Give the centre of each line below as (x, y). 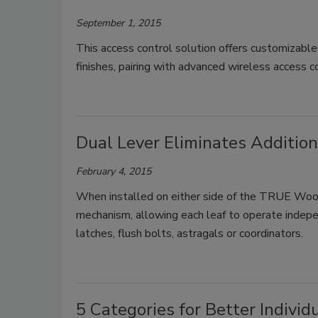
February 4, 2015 (114, 171)
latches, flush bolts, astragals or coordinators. (190, 233)
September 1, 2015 (118, 23)
